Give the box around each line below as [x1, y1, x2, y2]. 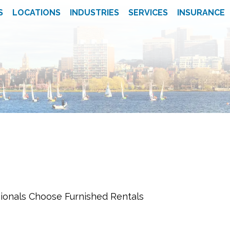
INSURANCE [177, 8, 225, 17]
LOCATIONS [12, 8, 61, 17]
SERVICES [128, 8, 168, 17]
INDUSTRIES [70, 8, 119, 17]
